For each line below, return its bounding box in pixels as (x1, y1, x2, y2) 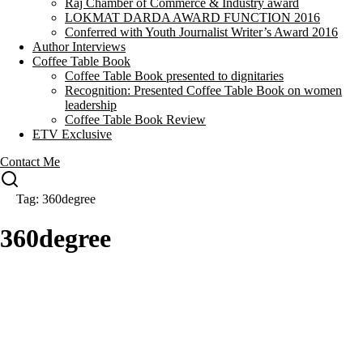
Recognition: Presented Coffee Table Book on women (65, 83, 342, 97)
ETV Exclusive (32, 127, 112, 141)
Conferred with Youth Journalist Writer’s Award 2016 (65, 25, 338, 39)
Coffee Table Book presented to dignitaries (65, 69, 284, 83)
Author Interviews (32, 40, 126, 53)
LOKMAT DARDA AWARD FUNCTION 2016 (65, 11, 320, 24)
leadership (65, 98, 117, 112)
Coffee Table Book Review (65, 113, 206, 126)
